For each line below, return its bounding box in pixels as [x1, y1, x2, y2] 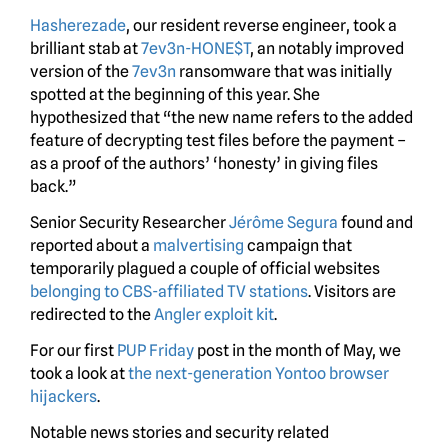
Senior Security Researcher [30, 213, 229, 233]
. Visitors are [308, 282, 396, 302]
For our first [30, 341, 117, 361]
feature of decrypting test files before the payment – [30, 131, 406, 151]
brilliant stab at [30, 39, 141, 59]
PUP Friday [117, 341, 194, 361]
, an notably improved [250, 39, 404, 59]
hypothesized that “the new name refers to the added [30, 108, 413, 128]
